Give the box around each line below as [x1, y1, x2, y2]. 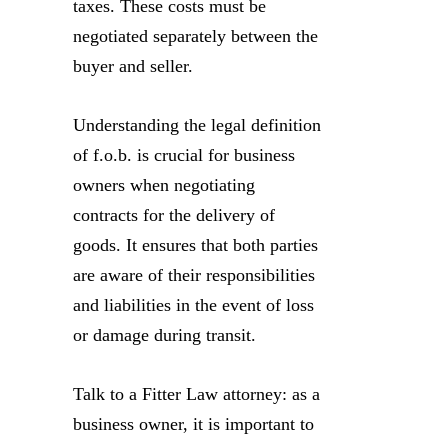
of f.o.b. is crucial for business [73, 145, 295, 165]
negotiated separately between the [73, 26, 318, 46]
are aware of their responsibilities [73, 265, 315, 285]
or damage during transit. [73, 325, 256, 345]
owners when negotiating [73, 175, 255, 195]
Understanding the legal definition [73, 115, 321, 135]
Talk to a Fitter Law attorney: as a [73, 384, 320, 404]
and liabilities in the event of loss [73, 295, 314, 315]
